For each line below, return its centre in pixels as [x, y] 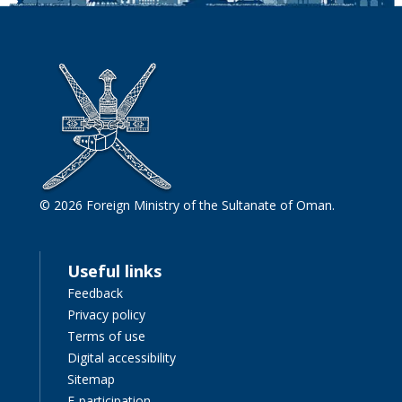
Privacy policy [107, 314]
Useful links [115, 271]
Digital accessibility [122, 357]
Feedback [96, 293]
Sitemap [92, 379]
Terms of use [107, 336]
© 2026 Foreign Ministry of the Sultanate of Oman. [188, 205]
